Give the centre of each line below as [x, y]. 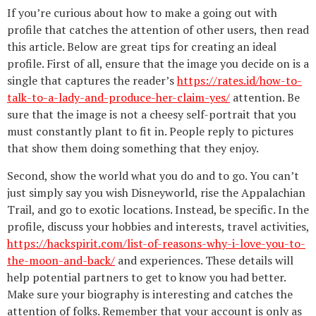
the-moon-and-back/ [61, 260]
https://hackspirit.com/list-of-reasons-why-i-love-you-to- [156, 243]
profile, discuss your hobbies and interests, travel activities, [158, 226]
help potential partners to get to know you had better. [146, 277]
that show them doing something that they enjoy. [133, 148]
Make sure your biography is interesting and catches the [150, 294]
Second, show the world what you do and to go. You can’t [153, 175]
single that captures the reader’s [92, 81]
